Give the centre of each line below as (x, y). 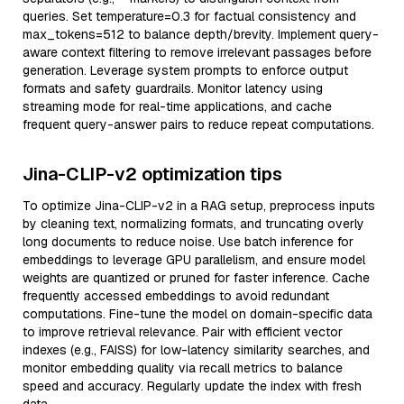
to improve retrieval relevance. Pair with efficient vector (183, 332)
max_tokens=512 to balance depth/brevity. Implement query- (201, 34)
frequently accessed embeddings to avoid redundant (176, 296)
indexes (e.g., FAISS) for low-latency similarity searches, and (196, 350)
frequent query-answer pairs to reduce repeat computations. (198, 124)
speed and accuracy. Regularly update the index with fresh (192, 386)
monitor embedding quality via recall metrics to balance (183, 368)
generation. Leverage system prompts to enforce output (185, 70)
